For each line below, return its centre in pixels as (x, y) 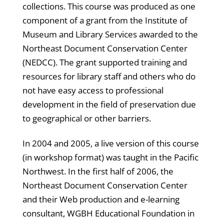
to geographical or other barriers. (86, 118)
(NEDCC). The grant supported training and (104, 62)
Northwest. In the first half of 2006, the (98, 171)
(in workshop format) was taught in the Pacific (110, 157)
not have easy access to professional (93, 90)
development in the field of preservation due (109, 104)
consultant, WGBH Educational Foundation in (108, 213)
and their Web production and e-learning (101, 199)
